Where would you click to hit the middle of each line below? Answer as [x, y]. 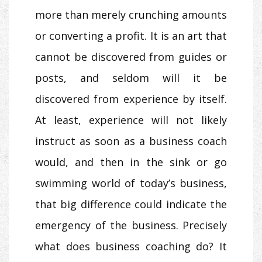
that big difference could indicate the [131, 204]
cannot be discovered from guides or [131, 56]
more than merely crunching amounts [131, 14]
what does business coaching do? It [131, 246]
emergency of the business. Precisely [131, 225]
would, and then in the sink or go [131, 162]
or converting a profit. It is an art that [131, 35]
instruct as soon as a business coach [131, 141]
